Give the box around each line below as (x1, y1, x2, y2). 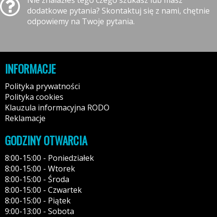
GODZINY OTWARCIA (5, 132, 87, 149)
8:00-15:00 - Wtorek (5, 163, 75, 174)
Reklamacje (5, 112, 46, 124)
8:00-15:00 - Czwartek (5, 184, 82, 195)
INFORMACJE (5, 60, 56, 77)
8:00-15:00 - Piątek (5, 195, 71, 206)
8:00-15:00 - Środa (5, 173, 69, 185)
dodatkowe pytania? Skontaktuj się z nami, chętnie (27, 5, 210, 16)
